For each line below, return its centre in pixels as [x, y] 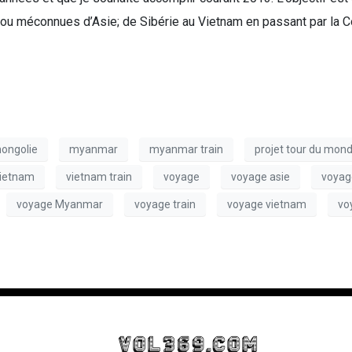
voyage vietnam [267, 204]
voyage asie [260, 176]
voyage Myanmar [60, 204]
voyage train [165, 204]
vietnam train [99, 176]
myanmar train [186, 149]
